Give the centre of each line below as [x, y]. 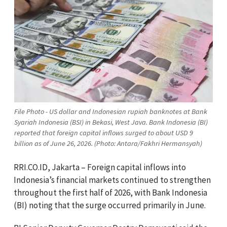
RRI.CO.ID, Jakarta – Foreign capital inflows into [100, 167]
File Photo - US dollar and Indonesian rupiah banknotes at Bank [111, 111]
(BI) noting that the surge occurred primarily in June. [110, 205]
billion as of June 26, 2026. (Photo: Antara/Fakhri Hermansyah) [108, 143]
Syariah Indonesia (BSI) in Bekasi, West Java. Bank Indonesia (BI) [111, 122]
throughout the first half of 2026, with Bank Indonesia [110, 192]
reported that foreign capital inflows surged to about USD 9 [104, 133]
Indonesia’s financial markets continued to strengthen [112, 180]
